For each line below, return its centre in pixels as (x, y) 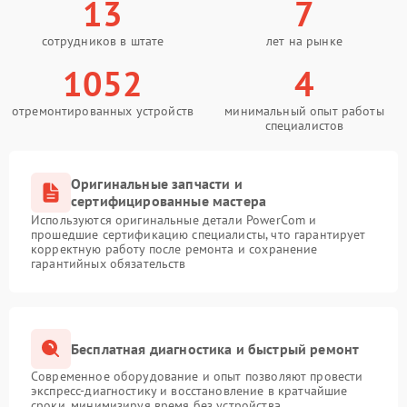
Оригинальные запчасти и (157, 184)
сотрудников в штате (103, 41)
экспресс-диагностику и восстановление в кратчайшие (189, 391)
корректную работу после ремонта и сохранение (174, 249)
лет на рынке (304, 41)
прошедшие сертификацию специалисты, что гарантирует (199, 234)
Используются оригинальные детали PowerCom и (174, 220)
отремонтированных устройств (103, 111)
